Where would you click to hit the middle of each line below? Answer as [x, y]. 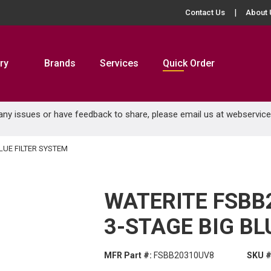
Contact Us [205, 12]
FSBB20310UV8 [184, 255]
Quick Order [189, 63]
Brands [60, 63]
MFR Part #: [128, 255]
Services [119, 63]
